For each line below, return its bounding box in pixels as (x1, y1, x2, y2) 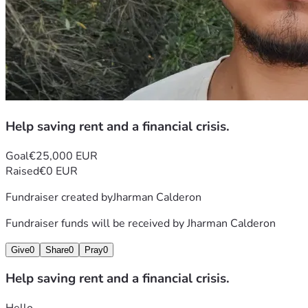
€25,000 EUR (29, 148, 98, 164)
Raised (5, 163, 39, 179)
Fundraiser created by (5, 189, 113, 205)
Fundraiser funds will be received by (5, 215, 187, 231)
